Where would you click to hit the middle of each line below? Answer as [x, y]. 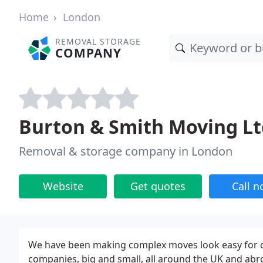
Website [63, 186]
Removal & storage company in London [126, 151]
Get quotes [158, 186]
